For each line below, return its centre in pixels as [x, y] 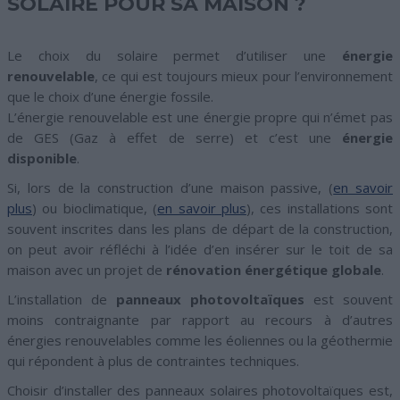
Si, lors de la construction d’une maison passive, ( [171, 187]
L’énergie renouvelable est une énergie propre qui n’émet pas [200, 117]
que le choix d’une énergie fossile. [110, 96]
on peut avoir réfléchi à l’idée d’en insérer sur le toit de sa [200, 249]
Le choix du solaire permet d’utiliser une [175, 55]
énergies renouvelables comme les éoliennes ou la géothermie [200, 340]
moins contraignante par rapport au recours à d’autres [200, 319]
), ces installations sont [319, 208]
